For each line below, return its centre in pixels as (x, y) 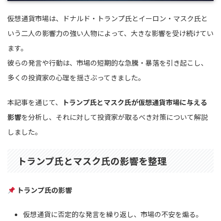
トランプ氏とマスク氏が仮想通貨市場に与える (135, 102)
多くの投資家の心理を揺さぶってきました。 (76, 78)
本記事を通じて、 (35, 102)
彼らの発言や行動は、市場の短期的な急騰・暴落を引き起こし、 (108, 63)
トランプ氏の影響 (44, 190)
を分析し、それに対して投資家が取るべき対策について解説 (114, 117)
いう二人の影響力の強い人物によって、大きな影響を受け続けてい (110, 33)
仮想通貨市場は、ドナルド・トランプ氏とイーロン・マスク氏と (108, 18)
